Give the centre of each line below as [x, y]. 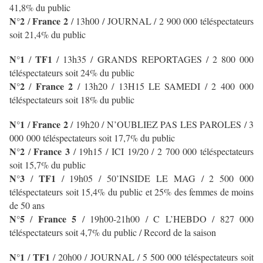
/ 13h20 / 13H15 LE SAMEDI [139, 86]
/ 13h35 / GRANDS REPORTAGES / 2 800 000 [153, 59]
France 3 [52, 151]
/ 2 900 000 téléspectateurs [204, 21]
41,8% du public [40, 8]
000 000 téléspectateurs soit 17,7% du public [92, 138]
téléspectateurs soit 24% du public [72, 73]
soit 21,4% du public [48, 35]
